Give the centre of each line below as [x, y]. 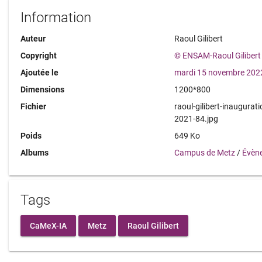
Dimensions [42, 89]
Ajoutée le [39, 73]
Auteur [33, 39]
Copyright [39, 56]
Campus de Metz [205, 153]
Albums [35, 153]
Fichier [33, 106]
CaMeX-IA [48, 225]
